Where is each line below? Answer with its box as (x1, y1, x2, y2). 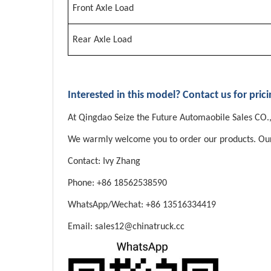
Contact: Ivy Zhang (68, 157, 140, 167)
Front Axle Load (73, 4, 134, 14)
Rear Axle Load (73, 35, 132, 45)
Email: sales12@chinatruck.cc (68, 222, 187, 232)
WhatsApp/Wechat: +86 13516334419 (68, 200, 216, 211)
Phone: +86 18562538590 (68, 178, 167, 189)
